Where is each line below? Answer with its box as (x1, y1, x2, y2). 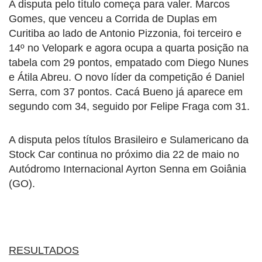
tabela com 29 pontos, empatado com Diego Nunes (9, 56, 249, 68)
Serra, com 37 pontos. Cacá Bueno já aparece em (9, 85, 243, 98)
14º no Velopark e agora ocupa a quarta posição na (9, 42, 249, 54)
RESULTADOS (9, 244, 79, 256)
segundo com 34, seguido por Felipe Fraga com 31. (9, 100, 250, 112)
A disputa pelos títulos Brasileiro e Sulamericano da (9, 133, 249, 146)
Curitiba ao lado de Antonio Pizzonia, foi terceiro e (9, 27, 242, 39)
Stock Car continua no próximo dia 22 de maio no (9, 148, 239, 160)
